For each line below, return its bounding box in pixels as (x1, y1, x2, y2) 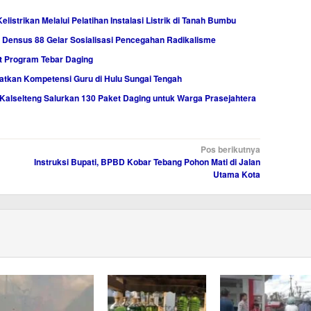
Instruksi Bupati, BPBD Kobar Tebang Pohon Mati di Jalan (33, 155, 260, 169)
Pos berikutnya (200, 143, 260, 156)
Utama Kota (212, 168, 260, 181)
